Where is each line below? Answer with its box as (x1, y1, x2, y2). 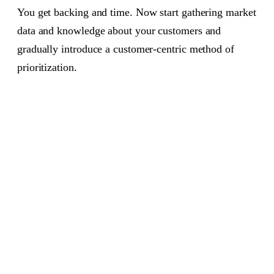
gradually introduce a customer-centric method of (17, 43, 234, 56)
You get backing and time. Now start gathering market (17, 6, 256, 19)
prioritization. (17, 61, 77, 74)
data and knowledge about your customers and (17, 24, 221, 37)
